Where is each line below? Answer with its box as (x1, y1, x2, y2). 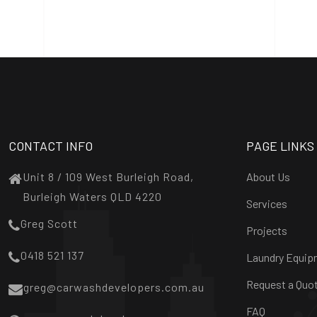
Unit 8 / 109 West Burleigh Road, (23, 170, 194, 183)
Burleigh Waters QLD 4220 (23, 190, 162, 203)
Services (246, 197, 287, 210)
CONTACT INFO (8, 138, 93, 154)
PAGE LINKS (246, 138, 314, 154)
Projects (246, 224, 287, 237)
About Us (246, 170, 290, 183)
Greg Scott (21, 217, 78, 230)
